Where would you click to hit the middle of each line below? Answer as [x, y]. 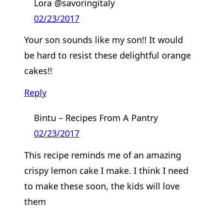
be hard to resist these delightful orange [107, 55]
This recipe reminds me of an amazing [102, 155]
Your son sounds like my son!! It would [103, 40]
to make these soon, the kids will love [102, 186]
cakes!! [38, 71]
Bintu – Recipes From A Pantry [96, 118]
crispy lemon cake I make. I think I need [106, 170]
